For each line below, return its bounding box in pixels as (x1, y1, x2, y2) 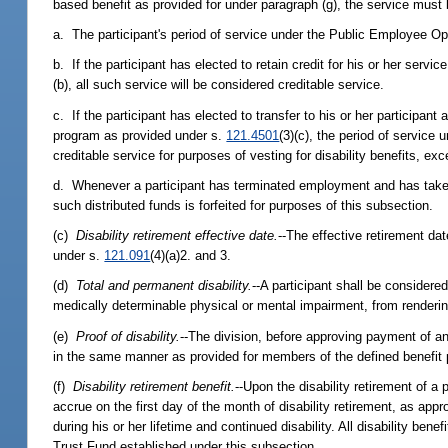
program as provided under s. (53, 127, 227, 143)
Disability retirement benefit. (73, 378, 236, 394)
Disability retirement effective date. (76, 228, 279, 244)
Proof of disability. (76, 328, 181, 344)
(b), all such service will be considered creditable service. (53, 77, 385, 93)
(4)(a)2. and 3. (150, 248, 232, 264)
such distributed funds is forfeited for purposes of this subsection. (53, 197, 434, 213)
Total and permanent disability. (76, 278, 253, 294)
